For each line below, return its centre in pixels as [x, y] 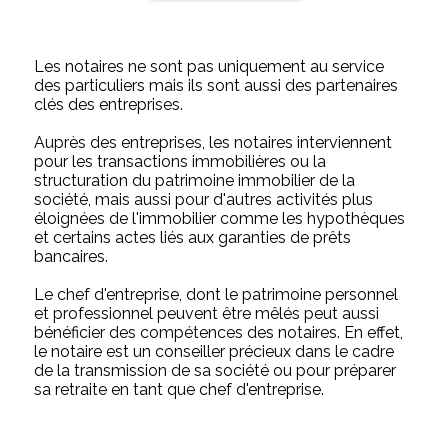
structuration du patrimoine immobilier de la [195, 180]
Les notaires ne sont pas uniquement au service [209, 66]
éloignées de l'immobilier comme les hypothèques [220, 218]
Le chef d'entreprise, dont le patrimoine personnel [216, 294]
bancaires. [71, 256]
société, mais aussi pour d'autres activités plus [204, 199]
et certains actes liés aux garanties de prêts [193, 237]
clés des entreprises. [109, 104]
